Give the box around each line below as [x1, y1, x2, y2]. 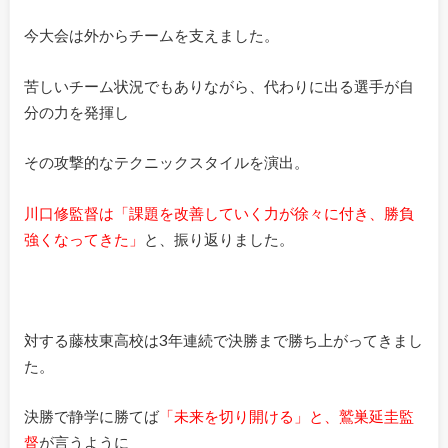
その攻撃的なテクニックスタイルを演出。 [23, 153, 309, 172]
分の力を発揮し [23, 102, 129, 121]
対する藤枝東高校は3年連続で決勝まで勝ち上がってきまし [23, 330, 423, 349]
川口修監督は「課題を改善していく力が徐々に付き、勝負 [23, 203, 414, 222]
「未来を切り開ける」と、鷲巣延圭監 [158, 407, 414, 426]
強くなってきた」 [23, 229, 144, 248]
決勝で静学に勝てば [23, 407, 159, 426]
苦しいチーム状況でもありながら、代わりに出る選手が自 [23, 76, 414, 95]
